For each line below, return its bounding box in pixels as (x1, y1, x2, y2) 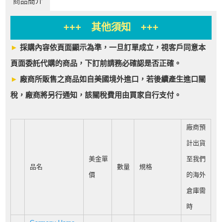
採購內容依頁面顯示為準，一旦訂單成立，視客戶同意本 (20, 43, 206, 52)
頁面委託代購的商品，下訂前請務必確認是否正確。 (10, 59, 182, 68)
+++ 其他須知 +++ (63, 22, 159, 33)
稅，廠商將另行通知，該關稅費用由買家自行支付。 (10, 91, 182, 100)
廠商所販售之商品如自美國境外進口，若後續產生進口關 (18, 75, 206, 84)
